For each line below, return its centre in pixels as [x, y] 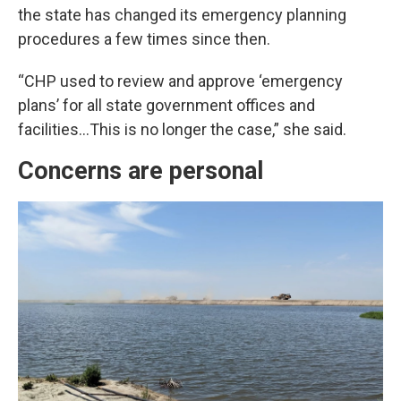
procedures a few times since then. [144, 39]
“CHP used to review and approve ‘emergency [180, 81]
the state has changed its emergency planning [182, 15]
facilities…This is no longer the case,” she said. [182, 130]
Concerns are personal [141, 171]
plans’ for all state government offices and [166, 106]
